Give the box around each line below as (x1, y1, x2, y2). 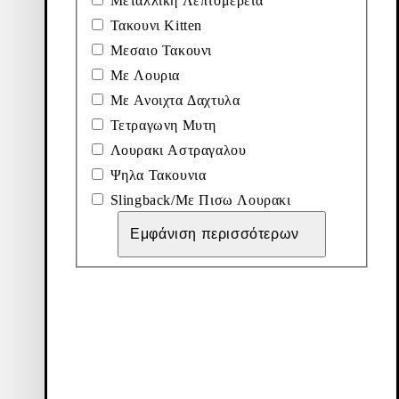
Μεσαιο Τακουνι (106, 42, 212, 58)
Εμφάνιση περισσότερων (130, 225, 299, 241)
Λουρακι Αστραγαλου (106, 142, 247, 158)
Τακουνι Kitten (106, 17, 202, 33)
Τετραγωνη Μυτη (106, 117, 216, 133)
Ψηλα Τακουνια (106, 167, 207, 183)
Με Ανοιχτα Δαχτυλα (106, 92, 240, 108)
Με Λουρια (106, 67, 180, 83)
